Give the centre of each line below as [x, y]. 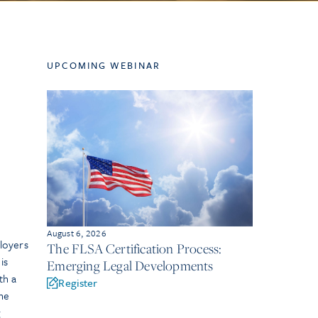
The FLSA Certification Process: [135, 249]
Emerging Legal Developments [130, 266]
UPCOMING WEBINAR [104, 65]
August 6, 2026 [77, 233]
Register [78, 283]
